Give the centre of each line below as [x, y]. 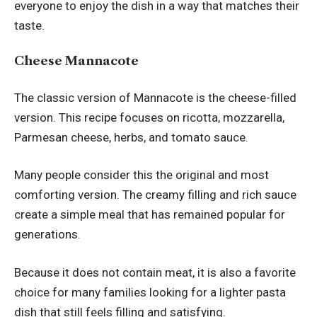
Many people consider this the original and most [142, 175]
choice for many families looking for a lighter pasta [150, 292]
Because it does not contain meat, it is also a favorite [155, 272]
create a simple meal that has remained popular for [150, 215]
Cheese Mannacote [76, 61]
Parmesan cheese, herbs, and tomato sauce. [131, 137]
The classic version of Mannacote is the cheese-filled [155, 97]
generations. [47, 235]
